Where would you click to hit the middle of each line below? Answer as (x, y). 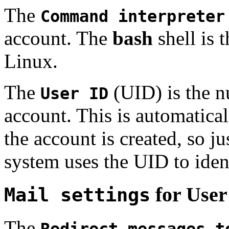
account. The (58, 38)
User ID (74, 94)
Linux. (31, 61)
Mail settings (77, 195)
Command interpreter (133, 17)
